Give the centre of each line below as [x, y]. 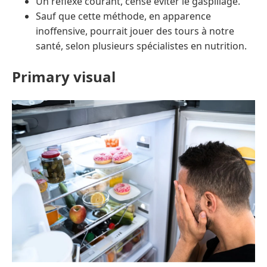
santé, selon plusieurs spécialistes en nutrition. [141, 46]
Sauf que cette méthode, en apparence [123, 16]
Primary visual [64, 77]
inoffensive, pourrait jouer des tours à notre [135, 31]
